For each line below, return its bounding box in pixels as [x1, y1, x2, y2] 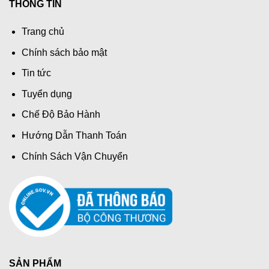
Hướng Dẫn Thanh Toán [21, 130, 127, 141]
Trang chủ [21, 26, 64, 37]
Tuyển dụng [21, 88, 72, 99]
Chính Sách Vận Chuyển [21, 151, 128, 162]
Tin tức [21, 68, 51, 79]
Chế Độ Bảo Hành [21, 109, 100, 120]
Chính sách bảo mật [21, 47, 107, 58]
